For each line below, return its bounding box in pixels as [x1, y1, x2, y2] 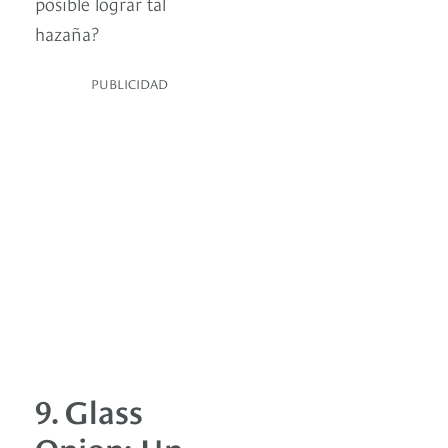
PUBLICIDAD [91, 74, 168, 93]
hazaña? [35, 20, 99, 46]
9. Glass [35, 387, 143, 432]
